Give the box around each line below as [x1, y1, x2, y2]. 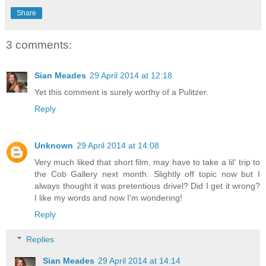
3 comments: [6, 38, 72, 51]
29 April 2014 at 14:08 [77, 141, 159, 151]
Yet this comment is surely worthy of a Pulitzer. [34, 87, 208, 97]
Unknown [34, 141, 73, 151]
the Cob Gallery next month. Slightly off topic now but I [34, 169, 260, 179]
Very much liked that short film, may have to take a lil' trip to [34, 157, 260, 167]
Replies [26, 234, 55, 244]
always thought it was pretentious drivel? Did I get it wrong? [34, 181, 260, 191]
